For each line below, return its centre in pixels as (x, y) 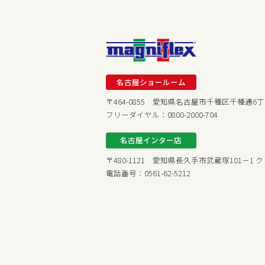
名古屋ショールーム (151, 82)
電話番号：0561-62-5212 (148, 173)
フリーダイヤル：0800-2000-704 (162, 115)
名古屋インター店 (151, 140)
